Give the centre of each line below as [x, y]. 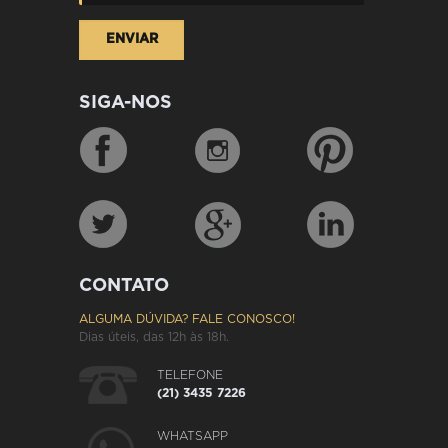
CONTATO [124, 285]
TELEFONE [190, 374]
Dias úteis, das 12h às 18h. [154, 336]
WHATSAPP [192, 435]
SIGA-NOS [125, 102]
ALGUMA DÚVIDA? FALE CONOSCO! [187, 318]
